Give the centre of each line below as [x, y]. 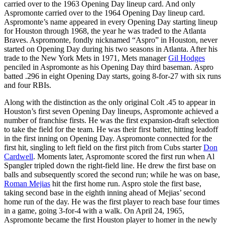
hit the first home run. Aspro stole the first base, [126, 183]
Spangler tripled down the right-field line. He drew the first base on [110, 165]
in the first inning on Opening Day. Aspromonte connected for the [108, 138]
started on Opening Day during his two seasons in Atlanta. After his [111, 49]
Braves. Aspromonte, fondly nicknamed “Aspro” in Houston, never [111, 40]
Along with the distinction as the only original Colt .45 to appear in [110, 102]
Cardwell [19, 156]
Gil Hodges [187, 58]
